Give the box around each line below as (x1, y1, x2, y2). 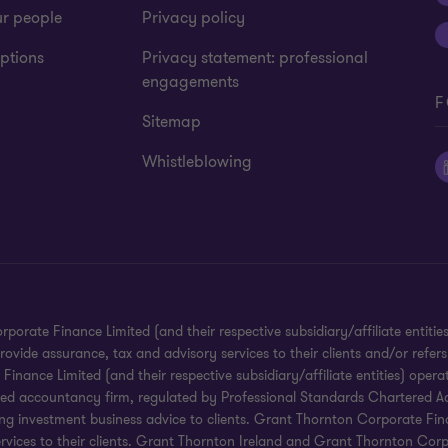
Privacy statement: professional (142, 47, 369, 69)
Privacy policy (142, 7, 246, 29)
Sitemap (142, 111, 202, 133)
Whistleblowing (142, 151, 253, 173)
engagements (142, 71, 240, 93)
